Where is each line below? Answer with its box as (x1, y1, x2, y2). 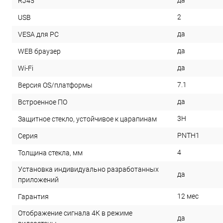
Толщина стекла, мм (18, 149, 83, 157)
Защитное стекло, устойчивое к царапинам (18, 115, 157, 123)
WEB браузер (18, 47, 62, 56)
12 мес (177, 192, 199, 201)
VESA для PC (18, 30, 59, 39)
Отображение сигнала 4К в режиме (18, 209, 132, 218)
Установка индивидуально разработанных (18, 165, 159, 174)
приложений (18, 176, 59, 184)
